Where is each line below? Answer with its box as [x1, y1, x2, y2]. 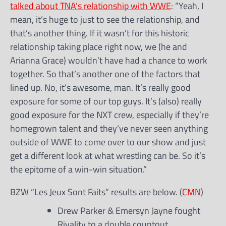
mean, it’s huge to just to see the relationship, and [10, 12, 200, 26]
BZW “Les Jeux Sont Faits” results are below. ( [10, 185, 182, 199]
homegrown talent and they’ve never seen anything [10, 121, 208, 135]
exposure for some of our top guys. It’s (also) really [10, 94, 202, 108]
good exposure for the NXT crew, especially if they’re [10, 107, 209, 122]
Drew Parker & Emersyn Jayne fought [58, 203, 200, 217]
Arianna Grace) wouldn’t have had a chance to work [10, 53, 207, 67]
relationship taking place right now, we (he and [10, 39, 187, 53]
